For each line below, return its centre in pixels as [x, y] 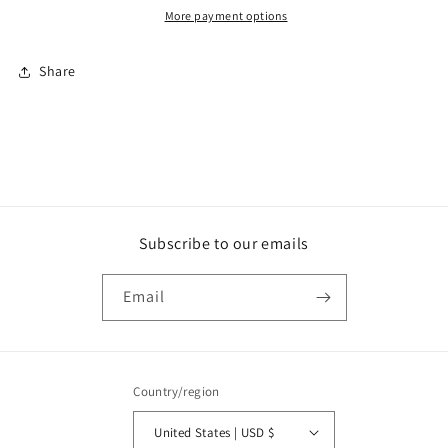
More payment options [226, 15]
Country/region [176, 391]
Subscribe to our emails [224, 243]
